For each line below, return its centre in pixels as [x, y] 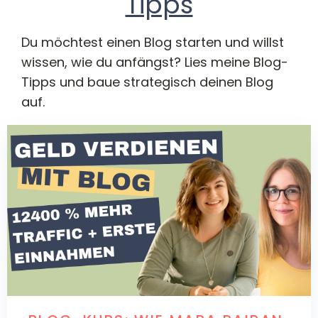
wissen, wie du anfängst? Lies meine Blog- [155, 62]
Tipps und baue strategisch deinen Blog [147, 82]
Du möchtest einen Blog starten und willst [153, 42]
